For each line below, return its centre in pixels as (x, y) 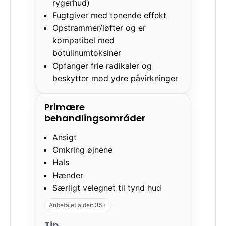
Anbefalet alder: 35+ (78, 205)
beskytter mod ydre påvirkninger (116, 78)
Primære (65, 107)
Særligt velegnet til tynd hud (107, 188)
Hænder (68, 175)
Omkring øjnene (83, 150)
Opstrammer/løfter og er (99, 28)
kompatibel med (84, 41)
